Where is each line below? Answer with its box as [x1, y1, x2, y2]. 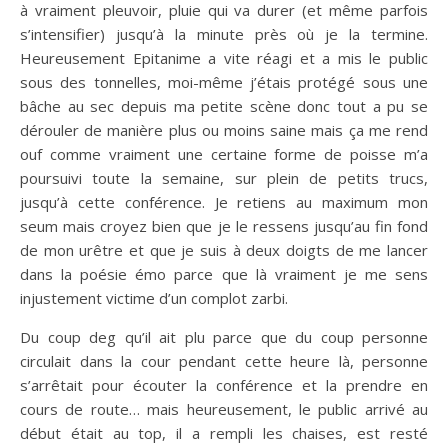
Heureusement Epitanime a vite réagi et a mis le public [20, 48, 428, 69]
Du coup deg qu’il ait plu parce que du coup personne [20, 327, 428, 348]
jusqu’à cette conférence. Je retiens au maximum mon [20, 192, 428, 213]
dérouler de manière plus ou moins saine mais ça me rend [20, 120, 428, 141]
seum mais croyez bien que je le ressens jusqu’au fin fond [20, 216, 428, 237]
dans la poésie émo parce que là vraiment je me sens [20, 264, 428, 285]
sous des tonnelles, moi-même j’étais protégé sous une [20, 72, 428, 93]
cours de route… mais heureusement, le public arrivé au [20, 399, 428, 420]
